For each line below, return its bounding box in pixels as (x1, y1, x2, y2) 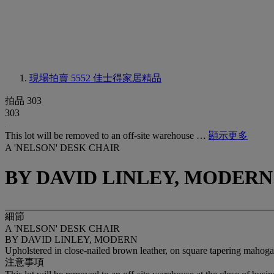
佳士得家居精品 (93, 73, 161, 83)
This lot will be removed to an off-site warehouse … (5, 130, 209, 141)
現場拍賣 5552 (29, 73, 93, 83)
